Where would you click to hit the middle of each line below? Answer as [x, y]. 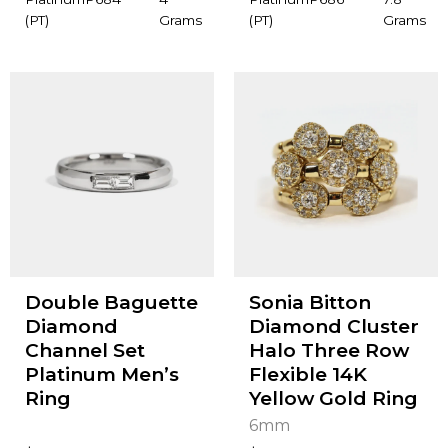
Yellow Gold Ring [333, 399]
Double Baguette [111, 303]
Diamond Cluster [333, 327]
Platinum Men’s [101, 375]
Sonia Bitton [309, 303]
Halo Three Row [328, 351]
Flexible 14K [307, 375]
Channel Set [84, 351]
